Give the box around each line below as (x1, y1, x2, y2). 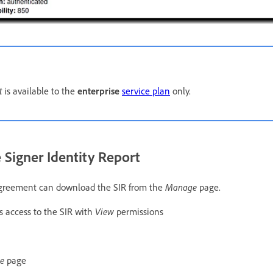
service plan (122, 84, 170, 97)
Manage (165, 180, 199, 193)
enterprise (77, 84, 122, 97)
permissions (116, 205, 163, 218)
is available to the (2, 84, 77, 97)
